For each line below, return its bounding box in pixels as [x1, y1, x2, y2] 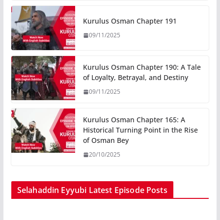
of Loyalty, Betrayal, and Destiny [82, 73, 188, 82]
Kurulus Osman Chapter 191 [82, 16, 177, 26]
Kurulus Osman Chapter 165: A [82, 115, 185, 125]
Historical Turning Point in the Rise [82, 125, 198, 135]
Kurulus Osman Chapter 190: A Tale [82, 62, 201, 72]
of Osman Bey [82, 136, 129, 145]
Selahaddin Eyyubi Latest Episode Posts [17, 185, 167, 196]
